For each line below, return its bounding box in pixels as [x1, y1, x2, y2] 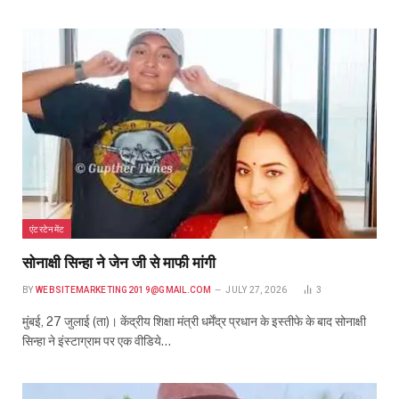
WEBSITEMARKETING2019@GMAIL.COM [35, 285, 211, 296]
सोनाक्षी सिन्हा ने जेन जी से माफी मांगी [22, 254, 216, 273]
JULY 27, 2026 [225, 285, 288, 296]
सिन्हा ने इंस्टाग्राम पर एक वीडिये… [22, 334, 171, 349]
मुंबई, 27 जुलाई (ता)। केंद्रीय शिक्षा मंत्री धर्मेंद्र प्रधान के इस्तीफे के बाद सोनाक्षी [22, 314, 366, 330]
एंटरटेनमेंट [29, 224, 65, 235]
